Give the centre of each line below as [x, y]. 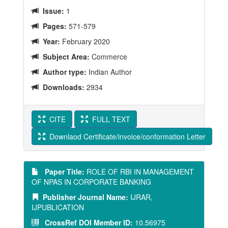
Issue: [51, 11]
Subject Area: [64, 56]
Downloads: [62, 87]
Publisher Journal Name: [83, 197]
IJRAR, [140, 197]
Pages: [53, 26]
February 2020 [85, 41]
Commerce [108, 56]
